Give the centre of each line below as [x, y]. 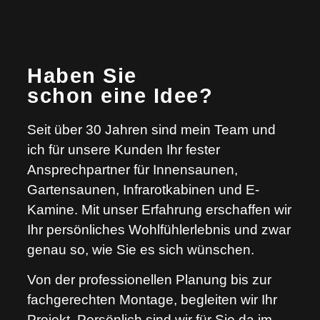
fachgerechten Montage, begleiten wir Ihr [152, 300]
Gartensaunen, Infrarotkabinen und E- [144, 190]
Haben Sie [82, 76]
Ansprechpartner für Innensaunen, [133, 170]
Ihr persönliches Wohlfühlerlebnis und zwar [159, 230]
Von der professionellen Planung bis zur [150, 280]
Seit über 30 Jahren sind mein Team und [152, 130]
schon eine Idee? [120, 96]
